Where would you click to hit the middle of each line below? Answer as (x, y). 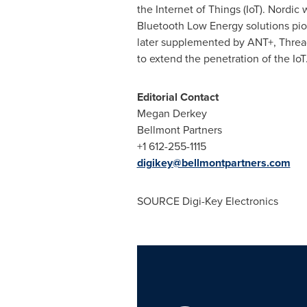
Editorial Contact (177, 97)
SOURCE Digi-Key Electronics (207, 201)
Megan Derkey (172, 113)
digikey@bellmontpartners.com (213, 163)
